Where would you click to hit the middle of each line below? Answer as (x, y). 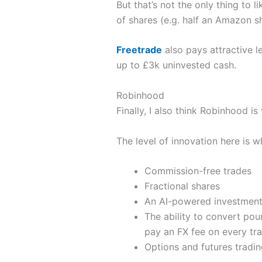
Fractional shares (182, 186)
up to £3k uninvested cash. (176, 65)
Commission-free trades (198, 171)
